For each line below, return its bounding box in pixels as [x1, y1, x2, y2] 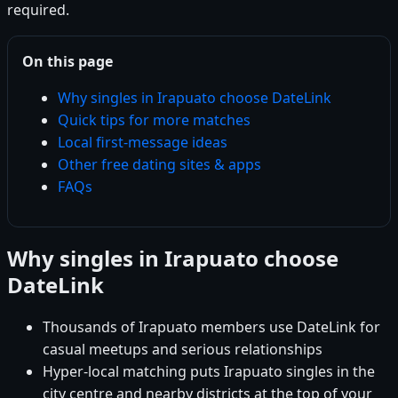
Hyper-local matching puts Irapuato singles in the [43, 361, 375, 381]
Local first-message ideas [58, 131, 227, 152]
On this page [22, 51, 113, 71]
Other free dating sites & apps [58, 154, 261, 174]
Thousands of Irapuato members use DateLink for [43, 316, 380, 337]
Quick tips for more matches [58, 109, 251, 130]
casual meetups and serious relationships [43, 338, 322, 359]
